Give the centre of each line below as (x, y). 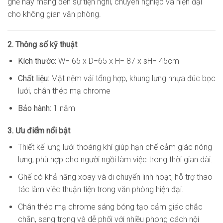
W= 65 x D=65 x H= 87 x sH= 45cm (118, 61)
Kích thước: (38, 61)
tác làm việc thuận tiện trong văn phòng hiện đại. (101, 190)
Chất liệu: (34, 79)
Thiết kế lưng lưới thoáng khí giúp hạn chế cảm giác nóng (115, 147)
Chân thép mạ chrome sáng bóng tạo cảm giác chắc (110, 207)
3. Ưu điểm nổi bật (39, 131)
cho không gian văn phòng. (54, 14)
